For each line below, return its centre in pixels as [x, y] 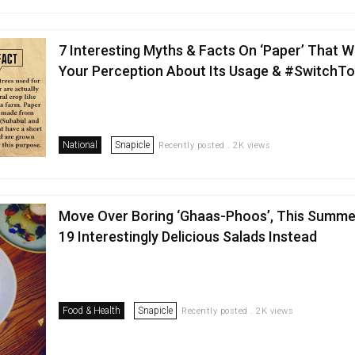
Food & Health [92, 310]
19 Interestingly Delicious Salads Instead [188, 236]
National [80, 145]
